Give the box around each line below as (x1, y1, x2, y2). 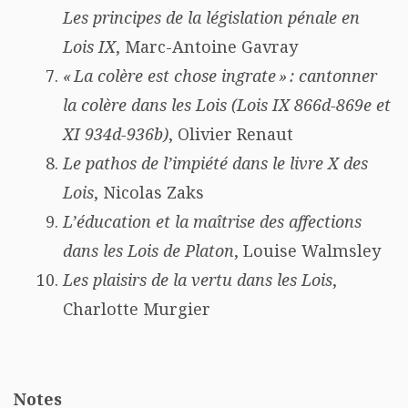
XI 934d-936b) (63, 123, 168, 145)
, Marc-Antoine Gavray (116, 36, 298, 57)
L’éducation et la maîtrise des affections (63, 210, 362, 232)
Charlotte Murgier (63, 298, 210, 320)
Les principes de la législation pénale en (63, 6, 360, 28)
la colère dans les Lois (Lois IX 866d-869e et (63, 94, 391, 116)
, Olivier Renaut (168, 123, 293, 145)
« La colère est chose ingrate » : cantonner (63, 65, 377, 87)
